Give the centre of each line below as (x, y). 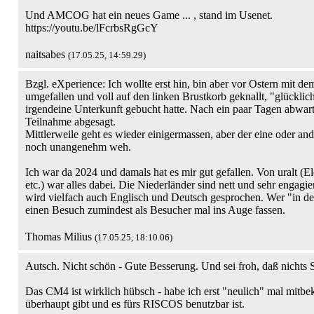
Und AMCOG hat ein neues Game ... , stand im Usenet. (149, 15)
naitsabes (47, 54)
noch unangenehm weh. (78, 147)
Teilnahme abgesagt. (70, 122)
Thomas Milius (60, 237)
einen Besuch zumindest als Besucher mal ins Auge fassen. (155, 210)
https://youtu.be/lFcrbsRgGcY (92, 28)
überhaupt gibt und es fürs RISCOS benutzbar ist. (135, 304)
